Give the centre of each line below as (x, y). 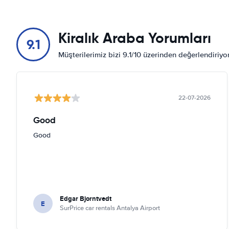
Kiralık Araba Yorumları (135, 38)
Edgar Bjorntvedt (86, 199)
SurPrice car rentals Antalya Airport (110, 208)
